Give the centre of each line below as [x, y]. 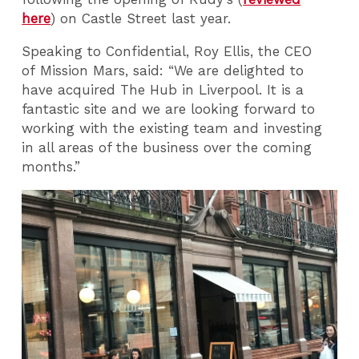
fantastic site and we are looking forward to [169, 109]
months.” [51, 166]
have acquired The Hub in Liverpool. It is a [163, 89]
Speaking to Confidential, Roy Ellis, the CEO [167, 51]
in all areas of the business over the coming [167, 147]
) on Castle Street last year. [141, 19]
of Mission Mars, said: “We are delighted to [163, 70]
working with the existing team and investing [172, 128]
